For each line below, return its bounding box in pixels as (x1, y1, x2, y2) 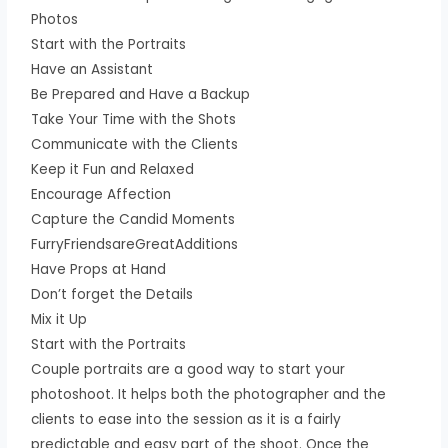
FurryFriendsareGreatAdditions (31, 234, 239, 254)
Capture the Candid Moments (31, 209, 236, 229)
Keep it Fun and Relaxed (31, 159, 195, 179)
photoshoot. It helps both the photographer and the (31, 384, 387, 404)
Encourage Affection (31, 184, 172, 204)
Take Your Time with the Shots (31, 109, 237, 129)
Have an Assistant (31, 59, 154, 79)
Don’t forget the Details (31, 284, 194, 304)
